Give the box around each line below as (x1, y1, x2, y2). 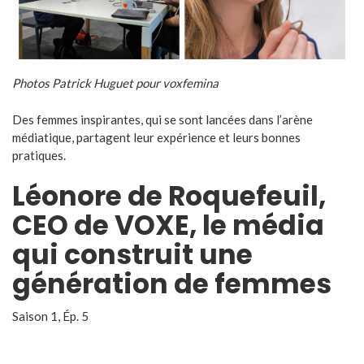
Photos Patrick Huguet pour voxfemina (12, 76, 219, 91)
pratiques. (12, 147, 66, 162)
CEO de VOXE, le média (12, 206, 324, 245)
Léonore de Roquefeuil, (12, 177, 326, 216)
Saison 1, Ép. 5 (12, 309, 89, 324)
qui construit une (12, 236, 253, 275)
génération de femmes (12, 265, 331, 304)
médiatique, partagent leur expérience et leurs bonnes (12, 129, 301, 145)
